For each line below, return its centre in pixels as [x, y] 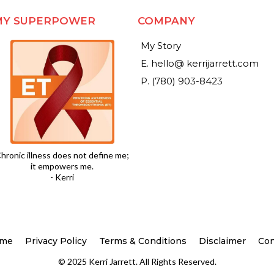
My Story [161, 46]
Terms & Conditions [143, 241]
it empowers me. [62, 166]
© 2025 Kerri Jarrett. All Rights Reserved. [137, 262]
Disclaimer [222, 241]
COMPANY [167, 21]
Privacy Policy [56, 241]
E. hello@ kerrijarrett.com [200, 64]
